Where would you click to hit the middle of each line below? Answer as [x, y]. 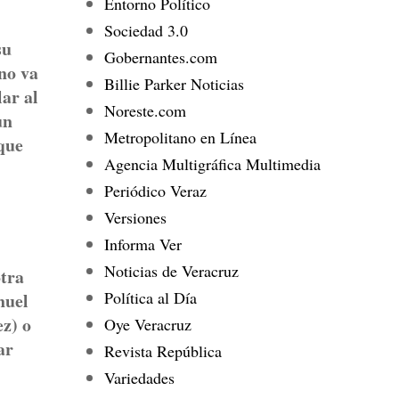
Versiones [135, 217]
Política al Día [150, 297]
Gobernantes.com [160, 57]
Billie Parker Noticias [174, 83]
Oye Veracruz [147, 324]
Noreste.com [145, 110]
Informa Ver [142, 244]
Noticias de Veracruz [171, 270]
